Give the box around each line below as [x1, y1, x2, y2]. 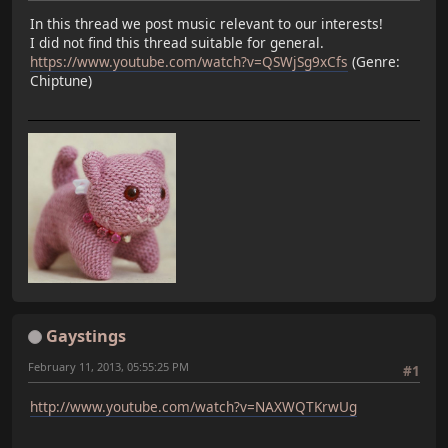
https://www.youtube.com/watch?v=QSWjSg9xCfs [30, 52, 348, 72]
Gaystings [46, 324, 126, 347]
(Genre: [348, 52, 400, 72]
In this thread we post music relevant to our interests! [30, 14, 383, 34]
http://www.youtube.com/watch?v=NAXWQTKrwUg [30, 396, 357, 416]
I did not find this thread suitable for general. [30, 33, 324, 53]
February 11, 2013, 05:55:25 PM [28, 358, 189, 374]
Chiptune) [30, 71, 92, 91]
